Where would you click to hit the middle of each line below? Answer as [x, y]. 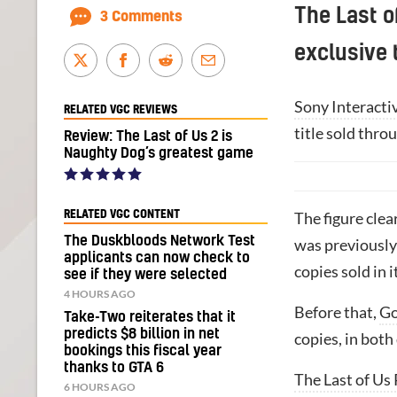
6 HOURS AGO [100, 386]
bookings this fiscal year [143, 350]
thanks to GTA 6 [114, 367]
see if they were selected [145, 274]
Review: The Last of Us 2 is [148, 136]
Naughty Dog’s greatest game [159, 153]
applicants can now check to [157, 257]
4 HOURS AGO [100, 293]
